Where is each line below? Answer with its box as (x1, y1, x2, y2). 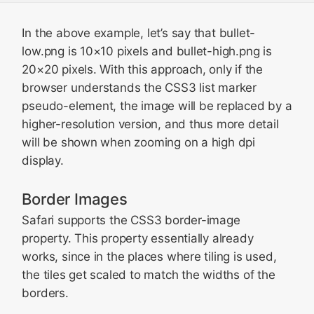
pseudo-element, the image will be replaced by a (22, 99, 292, 113)
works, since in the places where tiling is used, (22, 250, 277, 264)
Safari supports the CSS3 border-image (22, 213, 240, 227)
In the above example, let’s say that (22, 26, 219, 40)
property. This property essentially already (22, 231, 254, 245)
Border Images (22, 190, 128, 208)
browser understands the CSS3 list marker (22, 81, 257, 95)
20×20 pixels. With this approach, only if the (22, 62, 263, 76)
